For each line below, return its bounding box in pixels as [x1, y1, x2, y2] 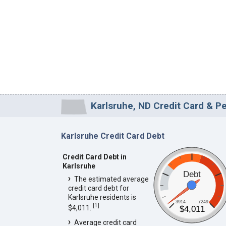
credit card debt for [68, 184, 129, 192]
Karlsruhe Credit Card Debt [61, 131, 164, 141]
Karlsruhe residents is [68, 193, 136, 201]
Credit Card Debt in [62, 152, 127, 161]
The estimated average [74, 175, 149, 183]
